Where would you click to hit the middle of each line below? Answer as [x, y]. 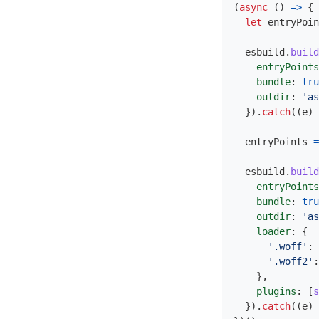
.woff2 [291, 261]
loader [273, 231]
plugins [276, 291]
